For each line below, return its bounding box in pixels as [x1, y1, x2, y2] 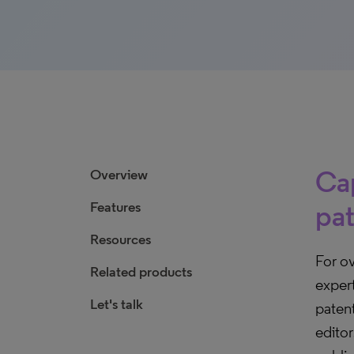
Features [90, 198, 141, 216]
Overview [90, 166, 148, 183]
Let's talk [90, 296, 143, 313]
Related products [90, 263, 192, 281]
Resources [90, 231, 151, 248]
